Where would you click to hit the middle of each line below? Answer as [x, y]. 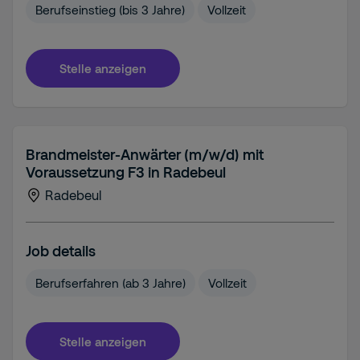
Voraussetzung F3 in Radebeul [126, 172]
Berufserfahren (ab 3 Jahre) [110, 283]
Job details [61, 251]
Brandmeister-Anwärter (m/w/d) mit [145, 154]
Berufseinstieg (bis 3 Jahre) [110, 10]
